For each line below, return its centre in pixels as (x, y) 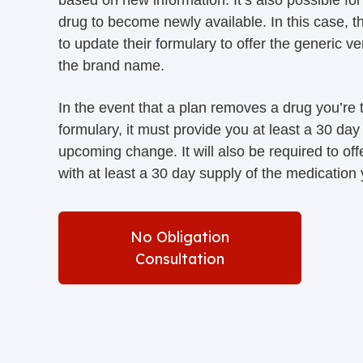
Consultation (180, 258)
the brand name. (111, 65)
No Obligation (180, 237)
